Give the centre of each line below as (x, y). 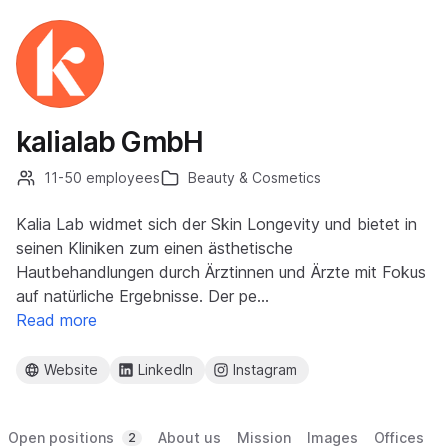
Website (71, 369)
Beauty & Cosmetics (254, 177)
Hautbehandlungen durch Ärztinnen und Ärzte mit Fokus (221, 272)
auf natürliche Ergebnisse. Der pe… (142, 296)
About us (189, 437)
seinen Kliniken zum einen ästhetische (154, 248)
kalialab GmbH (110, 142)
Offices (399, 437)
